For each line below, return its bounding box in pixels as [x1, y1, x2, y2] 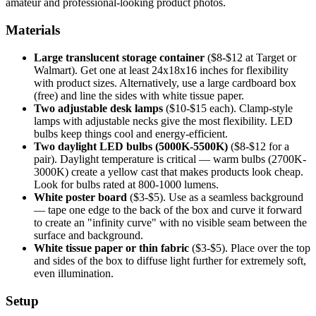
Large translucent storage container [34, 51, 205, 63]
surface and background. [34, 229, 143, 241]
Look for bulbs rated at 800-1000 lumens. [34, 178, 219, 190]
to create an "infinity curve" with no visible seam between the [34, 216, 307, 229]
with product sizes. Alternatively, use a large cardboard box [34, 76, 296, 89]
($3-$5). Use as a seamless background [127, 190, 303, 203]
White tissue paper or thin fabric [34, 241, 189, 254]
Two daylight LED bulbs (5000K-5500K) [34, 140, 228, 152]
